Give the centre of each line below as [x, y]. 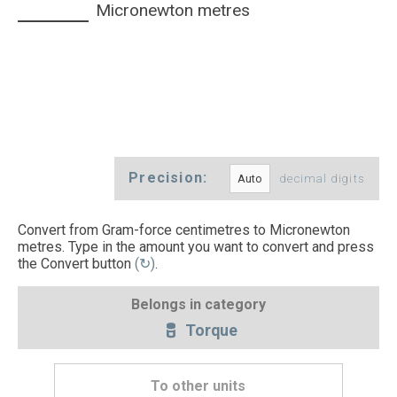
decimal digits [323, 179]
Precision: [171, 178]
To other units [198, 386]
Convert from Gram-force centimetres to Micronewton [184, 230]
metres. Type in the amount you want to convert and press [196, 247]
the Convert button [74, 264]
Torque [209, 330]
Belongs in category [198, 304]
